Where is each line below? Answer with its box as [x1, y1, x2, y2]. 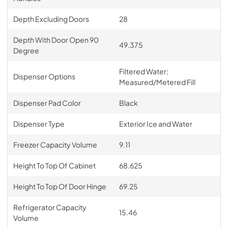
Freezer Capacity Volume [13, 139, 97, 149]
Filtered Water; [119, 66, 168, 76]
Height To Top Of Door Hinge [13, 181, 106, 191]
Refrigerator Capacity [13, 202, 87, 212]
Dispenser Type [13, 119, 65, 128]
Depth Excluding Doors [13, 14, 89, 23]
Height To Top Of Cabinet [13, 160, 96, 170]
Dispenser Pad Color [13, 98, 81, 107]
